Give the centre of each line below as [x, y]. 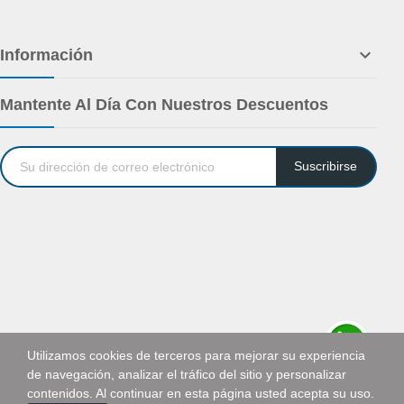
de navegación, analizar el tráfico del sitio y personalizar [187, 374]
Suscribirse [326, 166]
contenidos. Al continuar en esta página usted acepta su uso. [201, 393]
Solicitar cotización [346, 385]
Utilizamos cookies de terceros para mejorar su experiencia [196, 355]
